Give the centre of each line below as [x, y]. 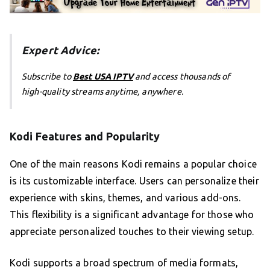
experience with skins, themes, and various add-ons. [125, 198]
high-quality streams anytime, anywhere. [103, 92]
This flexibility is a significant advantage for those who [132, 215]
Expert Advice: [61, 50]
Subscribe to [47, 77]
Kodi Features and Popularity [85, 137]
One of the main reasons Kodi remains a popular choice [133, 164]
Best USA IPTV [103, 77]
